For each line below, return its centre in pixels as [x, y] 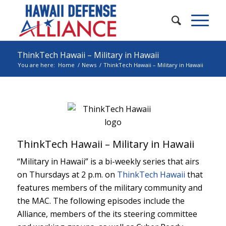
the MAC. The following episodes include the [101, 201]
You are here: [36, 65]
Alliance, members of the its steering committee [107, 214]
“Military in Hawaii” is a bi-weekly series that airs [108, 161]
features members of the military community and [109, 188]
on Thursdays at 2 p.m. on [67, 175]
